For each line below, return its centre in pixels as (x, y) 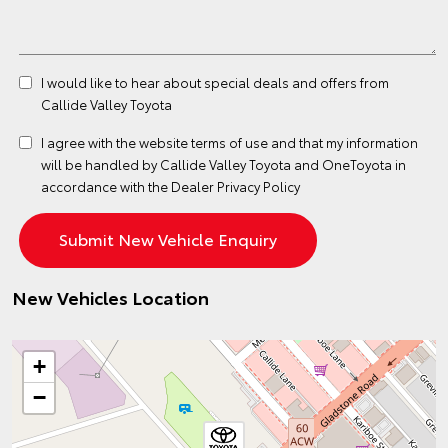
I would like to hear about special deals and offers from (215, 82)
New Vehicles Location (110, 297)
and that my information (343, 142)
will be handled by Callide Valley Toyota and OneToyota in (223, 164)
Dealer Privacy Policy (235, 186)
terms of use (229, 142)
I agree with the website (116, 142)
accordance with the (106, 186)
